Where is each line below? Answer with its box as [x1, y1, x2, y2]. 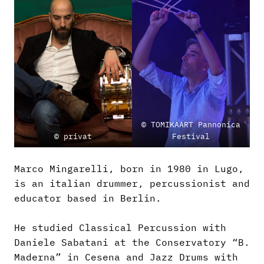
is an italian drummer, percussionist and [14, 177, 250, 189]
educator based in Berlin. [14, 192, 161, 204]
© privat [54, 131, 92, 141]
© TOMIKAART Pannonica [141, 119, 240, 130]
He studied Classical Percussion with [14, 221, 226, 233]
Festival [172, 131, 210, 141]
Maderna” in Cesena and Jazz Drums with [14, 250, 238, 263]
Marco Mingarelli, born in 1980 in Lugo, [14, 162, 244, 174]
